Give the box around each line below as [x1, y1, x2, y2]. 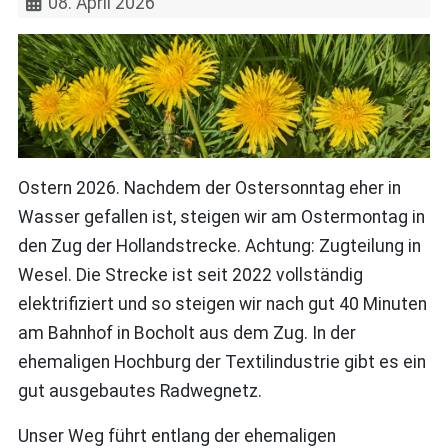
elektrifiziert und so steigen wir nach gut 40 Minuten [17, 293, 427, 314]
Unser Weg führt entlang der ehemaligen [17, 425, 336, 446]
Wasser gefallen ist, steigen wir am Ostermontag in [17, 206, 425, 227]
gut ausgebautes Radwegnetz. [17, 380, 262, 401]
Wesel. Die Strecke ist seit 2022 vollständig [17, 264, 363, 285]
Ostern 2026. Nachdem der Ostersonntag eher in [17, 177, 401, 198]
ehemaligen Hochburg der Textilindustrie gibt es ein [17, 351, 426, 372]
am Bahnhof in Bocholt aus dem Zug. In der [17, 322, 356, 343]
